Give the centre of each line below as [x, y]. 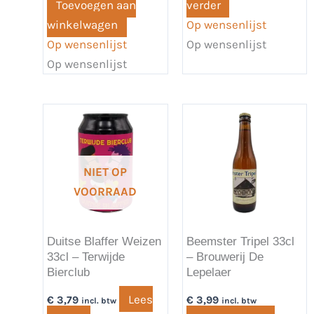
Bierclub [68, 273]
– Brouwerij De [225, 257]
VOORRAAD [105, 191]
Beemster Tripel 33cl [240, 242]
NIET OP [105, 171]
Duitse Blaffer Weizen [104, 242]
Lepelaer [209, 273]
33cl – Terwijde [86, 257]
